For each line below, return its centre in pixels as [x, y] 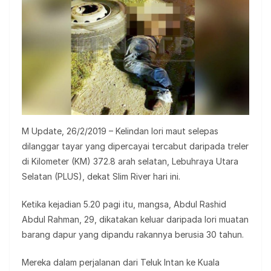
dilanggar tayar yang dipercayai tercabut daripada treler [135, 146]
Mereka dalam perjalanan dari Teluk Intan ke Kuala [121, 263]
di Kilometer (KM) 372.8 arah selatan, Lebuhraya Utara [130, 162]
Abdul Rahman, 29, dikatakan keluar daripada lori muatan [135, 220]
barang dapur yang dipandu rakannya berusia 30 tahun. [133, 235]
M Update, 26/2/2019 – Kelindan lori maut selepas [120, 131]
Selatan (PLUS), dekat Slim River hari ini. [101, 177]
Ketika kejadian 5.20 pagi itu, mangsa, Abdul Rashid [124, 204]
